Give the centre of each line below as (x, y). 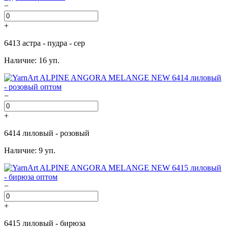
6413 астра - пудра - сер (45, 43)
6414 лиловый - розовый (47, 133)
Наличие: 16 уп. (32, 61)
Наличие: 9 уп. (30, 151)
